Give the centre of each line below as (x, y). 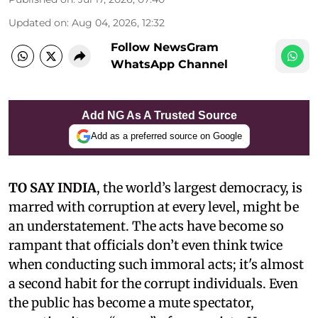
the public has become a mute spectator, (131, 302)
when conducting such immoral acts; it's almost (156, 264)
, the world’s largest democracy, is (199, 187)
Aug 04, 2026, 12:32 (118, 22)
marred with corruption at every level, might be (154, 207)
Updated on (38, 22)
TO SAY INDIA (53, 187)
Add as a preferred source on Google (166, 136)
